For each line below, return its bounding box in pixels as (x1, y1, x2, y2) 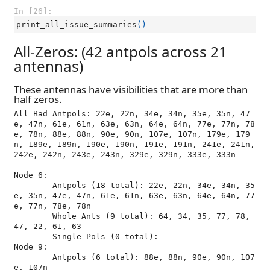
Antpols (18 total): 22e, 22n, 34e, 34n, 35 (14, 181, 52, 190)
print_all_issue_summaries (16, 20, 137, 29)
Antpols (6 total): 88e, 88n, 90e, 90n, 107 (14, 253, 52, 262)
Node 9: (14, 242, 48, 251)
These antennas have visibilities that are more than (14, 83, 248, 97)
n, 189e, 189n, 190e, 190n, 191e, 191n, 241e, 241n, (14, 140, 255, 149)
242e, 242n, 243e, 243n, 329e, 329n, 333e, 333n (14, 150, 236, 159)
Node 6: (14, 171, 48, 180)
